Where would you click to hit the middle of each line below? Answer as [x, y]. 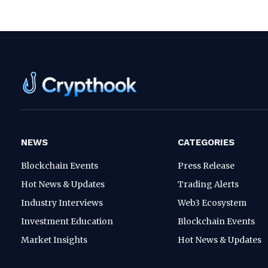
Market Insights [54, 240]
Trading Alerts [208, 184]
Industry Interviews [62, 202]
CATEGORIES [206, 142]
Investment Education [67, 221]
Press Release [206, 165]
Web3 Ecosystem [212, 202]
